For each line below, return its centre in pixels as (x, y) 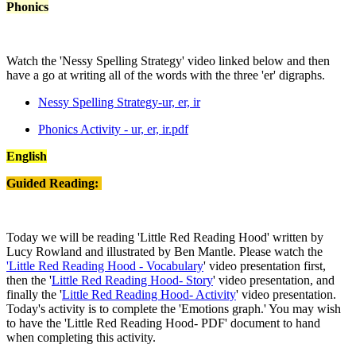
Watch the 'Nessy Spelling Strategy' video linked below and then (168, 60)
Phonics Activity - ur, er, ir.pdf (113, 129)
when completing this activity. (81, 337)
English (27, 156)
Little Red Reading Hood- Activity (149, 294)
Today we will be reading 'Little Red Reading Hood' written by (165, 237)
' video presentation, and (274, 280)
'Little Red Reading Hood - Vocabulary (105, 265)
